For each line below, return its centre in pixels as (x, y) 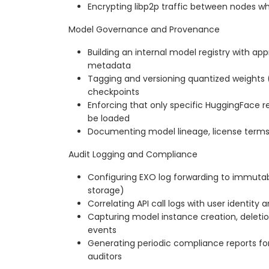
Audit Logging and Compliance (133, 155)
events (102, 230)
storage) (106, 191)
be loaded (109, 119)
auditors (105, 257)
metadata (109, 66)
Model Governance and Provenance (144, 30)
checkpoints (113, 92)
